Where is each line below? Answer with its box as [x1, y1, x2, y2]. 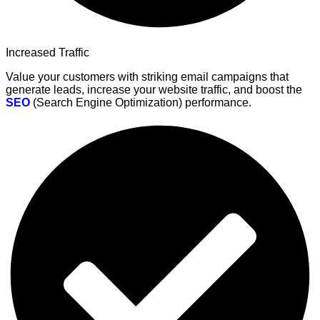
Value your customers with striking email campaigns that [6, 70, 289, 83]
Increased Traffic [6, 46, 89, 59]
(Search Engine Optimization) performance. [30, 96, 251, 109]
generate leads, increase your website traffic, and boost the [6, 83, 302, 96]
